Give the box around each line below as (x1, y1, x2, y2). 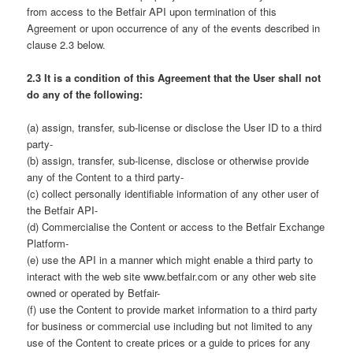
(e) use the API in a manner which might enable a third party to (27, 251, 314, 267)
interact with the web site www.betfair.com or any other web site (27, 268, 317, 284)
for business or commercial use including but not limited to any (27, 318, 314, 333)
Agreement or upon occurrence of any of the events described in (27, 20, 321, 35)
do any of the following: (27, 86, 143, 102)
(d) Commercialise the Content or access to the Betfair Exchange (27, 218, 325, 234)
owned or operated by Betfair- (27, 284, 161, 300)
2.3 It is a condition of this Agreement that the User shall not (27, 69, 321, 85)
